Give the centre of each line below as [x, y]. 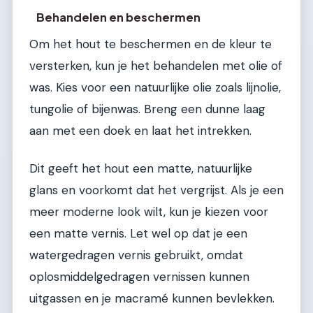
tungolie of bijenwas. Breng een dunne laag [147, 109]
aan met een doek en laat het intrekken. [140, 131]
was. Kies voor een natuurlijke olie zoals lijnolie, [155, 88]
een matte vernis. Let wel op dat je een [138, 233]
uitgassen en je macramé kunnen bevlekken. [152, 298]
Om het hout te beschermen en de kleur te [151, 44]
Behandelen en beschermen [119, 17]
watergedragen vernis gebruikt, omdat [136, 255]
